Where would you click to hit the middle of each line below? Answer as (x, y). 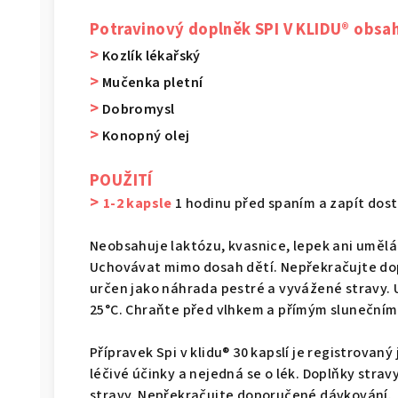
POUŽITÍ (121, 180)
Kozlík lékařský (150, 56)
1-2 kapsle (137, 203)
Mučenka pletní (151, 82)
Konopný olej (144, 135)
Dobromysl (137, 109)
